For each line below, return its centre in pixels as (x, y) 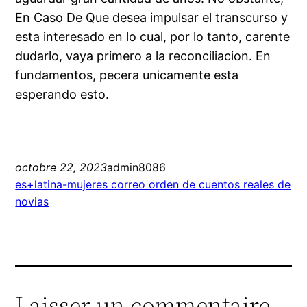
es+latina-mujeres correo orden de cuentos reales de (153, 185)
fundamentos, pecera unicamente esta (127, 75)
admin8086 (137, 168)
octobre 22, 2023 (61, 168)
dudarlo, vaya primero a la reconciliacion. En (143, 56)
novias (32, 202)
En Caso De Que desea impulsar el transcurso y (152, 18)
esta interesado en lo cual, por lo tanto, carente (153, 37)
